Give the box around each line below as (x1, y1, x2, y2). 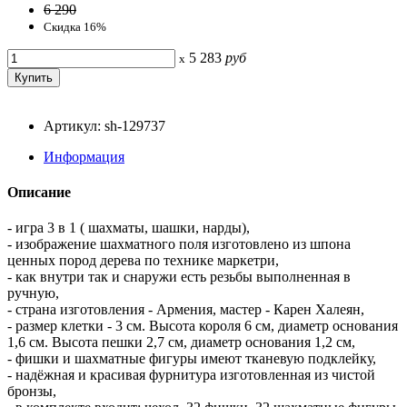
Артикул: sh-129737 (44, 117, 165, 134)
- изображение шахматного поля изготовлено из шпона (7, 236, 351, 253)
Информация (44, 148, 124, 164)
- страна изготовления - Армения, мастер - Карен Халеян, (7, 302, 364, 318)
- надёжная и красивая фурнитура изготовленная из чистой (7, 367, 375, 383)
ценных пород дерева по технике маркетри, (7, 253, 279, 269)
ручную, (7, 285, 59, 302)
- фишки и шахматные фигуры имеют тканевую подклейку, (7, 351, 376, 367)
